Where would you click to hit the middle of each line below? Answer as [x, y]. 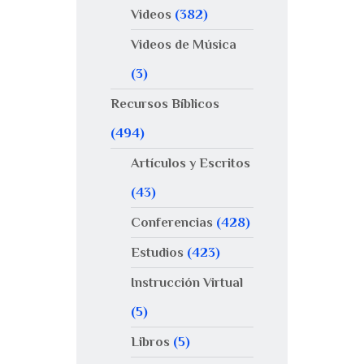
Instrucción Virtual [186, 283]
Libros [150, 342]
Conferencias [171, 223]
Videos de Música [183, 45]
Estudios [157, 253]
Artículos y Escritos [190, 163]
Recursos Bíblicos [165, 104]
